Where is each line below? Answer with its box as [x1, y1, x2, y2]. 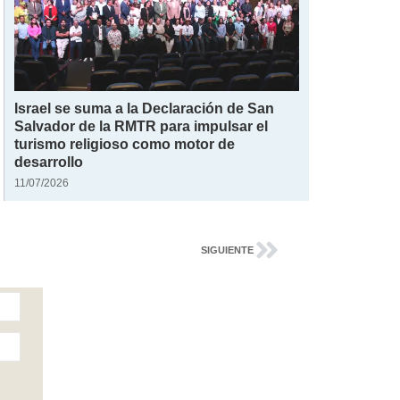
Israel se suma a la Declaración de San [14, 101, 275, 116]
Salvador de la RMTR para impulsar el [14, 119, 269, 134]
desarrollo [14, 154, 84, 170]
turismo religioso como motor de [14, 137, 236, 152]
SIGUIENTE [200, 245, 254, 256]
